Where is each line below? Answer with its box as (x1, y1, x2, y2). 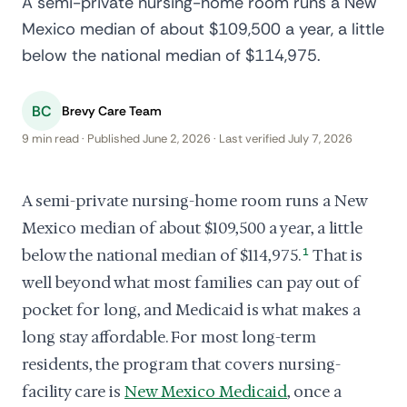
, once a (287, 382, 342, 402)
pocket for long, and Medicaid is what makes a (22, 300, 361, 320)
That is (310, 245, 363, 265)
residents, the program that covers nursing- (22, 354, 341, 374)
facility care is (22, 382, 124, 402)
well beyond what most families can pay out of (22, 273, 360, 293)
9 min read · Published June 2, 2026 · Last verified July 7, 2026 (22, 131, 352, 146)
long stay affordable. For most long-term (22, 327, 316, 347)
